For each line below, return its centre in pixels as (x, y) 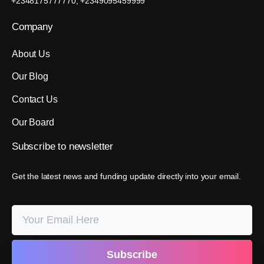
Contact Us (35, 100)
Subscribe (34, 146)
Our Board (33, 122)
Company (32, 27)
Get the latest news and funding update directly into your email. (126, 176)
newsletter (91, 146)
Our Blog (30, 77)
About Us (31, 54)
